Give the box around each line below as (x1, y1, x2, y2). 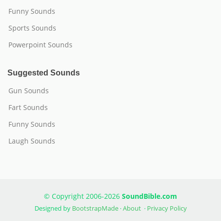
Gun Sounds (8, 86, 49, 95)
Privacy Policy (147, 204, 187, 213)
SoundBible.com (122, 191, 177, 201)
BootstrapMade (72, 204, 118, 213)
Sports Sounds (8, 23, 56, 33)
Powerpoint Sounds (8, 40, 73, 49)
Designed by (34, 204, 72, 213)
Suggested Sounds (7, 69, 80, 77)
